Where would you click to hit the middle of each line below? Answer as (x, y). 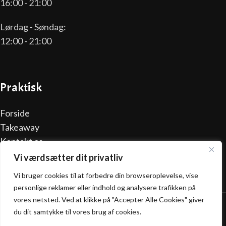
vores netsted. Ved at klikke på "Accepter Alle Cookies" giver (109, 200)
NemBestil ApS (172, 198)
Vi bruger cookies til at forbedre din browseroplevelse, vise (106, 175)
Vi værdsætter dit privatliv (68, 157)
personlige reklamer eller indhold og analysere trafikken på (105, 187)
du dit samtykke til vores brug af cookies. (77, 212)
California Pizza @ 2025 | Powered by (89, 198)
